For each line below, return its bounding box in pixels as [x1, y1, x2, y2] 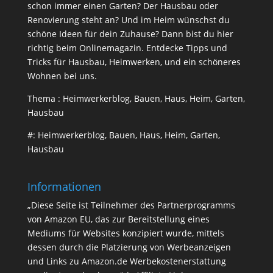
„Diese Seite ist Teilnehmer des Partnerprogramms [27, 199, 235, 211]
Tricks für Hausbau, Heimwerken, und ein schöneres [27, 56, 241, 68]
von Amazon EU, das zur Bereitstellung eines [27, 213, 210, 225]
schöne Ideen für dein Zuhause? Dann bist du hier [27, 28, 233, 40]
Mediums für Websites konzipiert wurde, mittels [27, 227, 224, 239]
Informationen [27, 179, 101, 194]
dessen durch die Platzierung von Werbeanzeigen [27, 241, 231, 253]
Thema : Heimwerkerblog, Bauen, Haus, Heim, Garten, [27, 93, 245, 105]
